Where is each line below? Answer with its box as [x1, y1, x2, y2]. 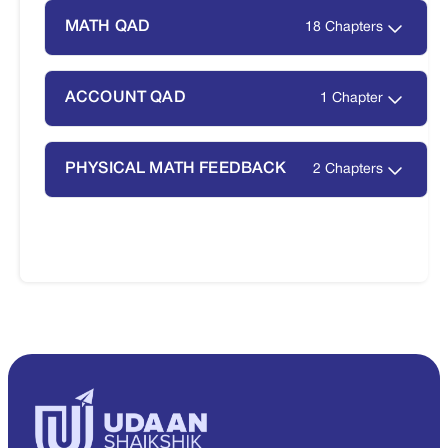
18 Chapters [305, 21, 383, 35]
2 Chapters [313, 163, 383, 177]
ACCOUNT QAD [65, 91, 186, 106]
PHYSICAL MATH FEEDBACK [65, 162, 287, 177]
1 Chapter [320, 92, 383, 106]
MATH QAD [65, 20, 151, 35]
